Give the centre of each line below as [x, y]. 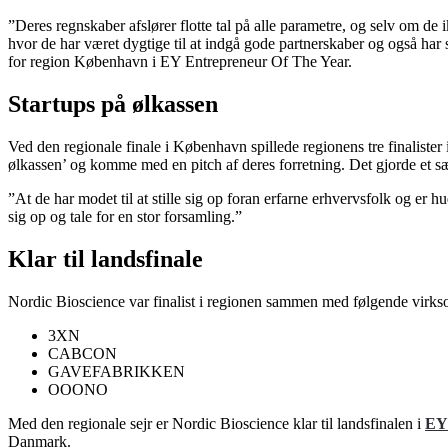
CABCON [82, 353]
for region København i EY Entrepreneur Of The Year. [180, 62]
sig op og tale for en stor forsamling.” [125, 217]
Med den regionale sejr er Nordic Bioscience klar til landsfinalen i [216, 423]
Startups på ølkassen [113, 104]
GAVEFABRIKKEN [116, 371]
